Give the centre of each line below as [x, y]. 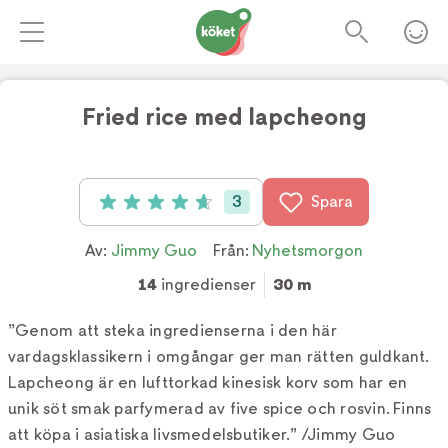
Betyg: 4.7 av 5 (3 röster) [186, 204]
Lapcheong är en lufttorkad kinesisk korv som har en [208, 382]
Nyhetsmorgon [307, 250]
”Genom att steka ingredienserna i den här [172, 330]
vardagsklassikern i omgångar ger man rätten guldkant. [219, 356]
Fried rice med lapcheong [224, 117]
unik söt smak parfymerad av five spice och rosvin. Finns [220, 408]
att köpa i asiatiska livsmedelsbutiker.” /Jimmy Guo [202, 434]
